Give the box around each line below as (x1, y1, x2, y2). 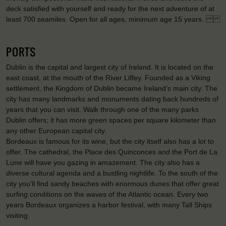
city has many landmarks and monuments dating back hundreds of (6, 95, 218, 103)
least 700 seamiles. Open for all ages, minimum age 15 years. (6, 15, 220, 23)
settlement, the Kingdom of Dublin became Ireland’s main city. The (6, 84, 217, 93)
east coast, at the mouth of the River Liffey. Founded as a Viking (6, 74, 210, 82)
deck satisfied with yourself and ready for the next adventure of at (6, 4, 214, 13)
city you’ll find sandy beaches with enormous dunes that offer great (6, 180, 219, 188)
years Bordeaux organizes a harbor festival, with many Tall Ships (6, 201, 212, 209)
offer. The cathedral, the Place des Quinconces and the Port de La (6, 148, 217, 156)
